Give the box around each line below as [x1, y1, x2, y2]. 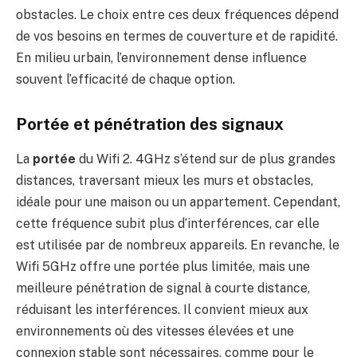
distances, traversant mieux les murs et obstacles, [16, 173, 313, 189]
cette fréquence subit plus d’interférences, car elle [16, 216, 320, 232]
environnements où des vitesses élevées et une [16, 324, 294, 339]
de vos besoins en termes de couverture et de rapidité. [16, 29, 338, 45]
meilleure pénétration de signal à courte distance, [16, 280, 310, 296]
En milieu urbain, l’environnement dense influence [16, 50, 307, 66]
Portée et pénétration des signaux [16, 115, 284, 135]
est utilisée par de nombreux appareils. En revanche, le [16, 237, 339, 253]
